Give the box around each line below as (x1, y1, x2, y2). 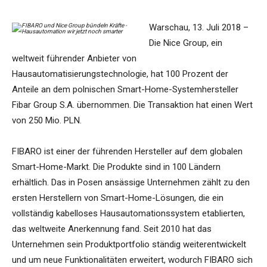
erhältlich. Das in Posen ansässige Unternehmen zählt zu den (12, 177, 250, 188)
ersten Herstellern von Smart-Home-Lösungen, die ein (12, 193, 223, 204)
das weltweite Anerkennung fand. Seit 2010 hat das (12, 223, 212, 235)
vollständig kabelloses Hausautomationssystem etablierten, (12, 208, 245, 219)
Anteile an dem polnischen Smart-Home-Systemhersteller (12, 84, 238, 95)
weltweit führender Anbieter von (12, 53, 136, 64)
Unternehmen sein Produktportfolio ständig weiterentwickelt (12, 239, 246, 250)
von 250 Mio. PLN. (12, 115, 82, 126)
